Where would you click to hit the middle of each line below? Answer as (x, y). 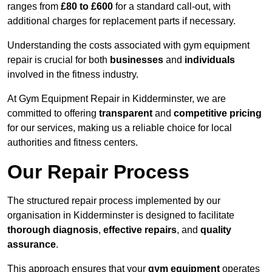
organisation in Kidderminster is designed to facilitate (121, 216)
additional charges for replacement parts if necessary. (121, 21)
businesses (137, 60)
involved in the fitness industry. (73, 75)
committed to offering (53, 114)
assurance (32, 245)
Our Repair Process (98, 172)
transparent (126, 114)
